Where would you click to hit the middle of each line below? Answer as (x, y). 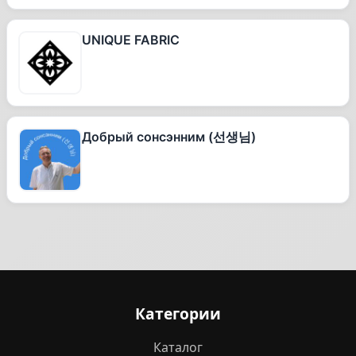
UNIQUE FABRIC (131, 40)
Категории (178, 313)
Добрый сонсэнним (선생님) (169, 137)
